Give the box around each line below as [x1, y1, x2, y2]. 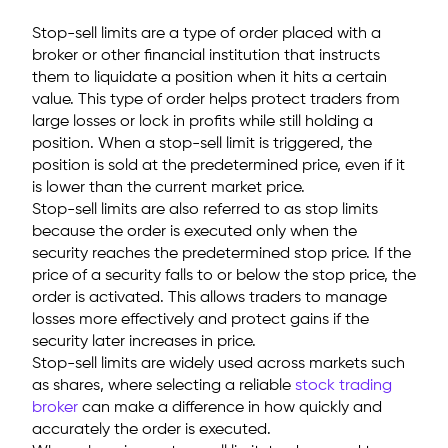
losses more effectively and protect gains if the [32, 312, 369, 328]
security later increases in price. [32, 334, 256, 350]
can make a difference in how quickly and [78, 400, 382, 416]
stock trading [295, 378, 392, 394]
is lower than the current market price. [32, 180, 305, 196]
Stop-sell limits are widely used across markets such [32, 356, 405, 372]
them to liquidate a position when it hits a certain [32, 70, 387, 86]
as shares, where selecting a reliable [32, 378, 295, 394]
